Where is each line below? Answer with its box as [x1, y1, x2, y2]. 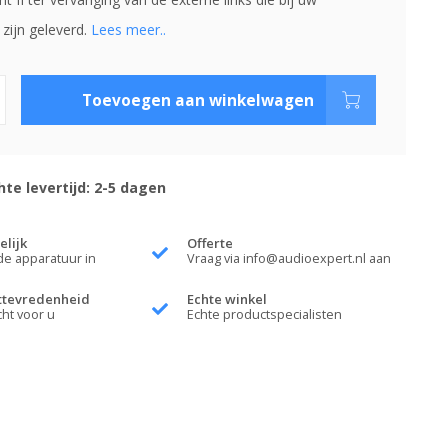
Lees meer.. [90, 20, 166, 39]
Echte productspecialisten [187, 306, 343, 323]
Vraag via [187, 250, 244, 267]
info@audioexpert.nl [243, 250, 367, 267]
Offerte [187, 234, 234, 252]
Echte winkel [187, 290, 268, 308]
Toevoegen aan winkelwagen [82, 89, 315, 111]
